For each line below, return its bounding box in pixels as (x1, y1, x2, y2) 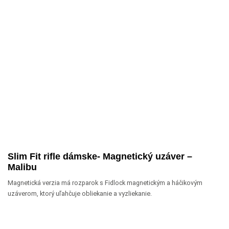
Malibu (8, 162, 37, 172)
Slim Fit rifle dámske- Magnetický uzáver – (8, 151, 192, 162)
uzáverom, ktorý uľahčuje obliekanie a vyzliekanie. (8, 189, 152, 197)
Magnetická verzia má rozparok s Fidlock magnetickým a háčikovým (8, 178, 202, 187)
